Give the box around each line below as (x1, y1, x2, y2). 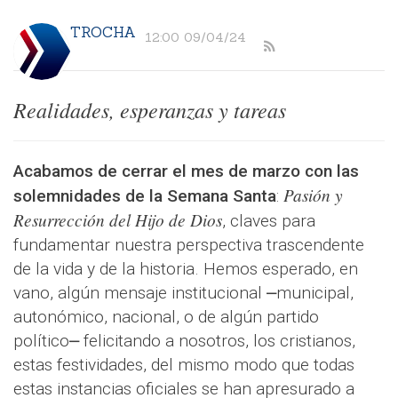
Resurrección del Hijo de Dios (13, 208, 222, 232)
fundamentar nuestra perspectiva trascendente (13, 235, 364, 256)
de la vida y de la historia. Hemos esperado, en (13, 259, 358, 280)
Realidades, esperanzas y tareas (13, 95, 286, 124)
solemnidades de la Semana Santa (13, 186, 276, 207)
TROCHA (70, 23, 136, 42)
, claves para (222, 211, 315, 232)
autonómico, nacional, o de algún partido (13, 306, 319, 328)
